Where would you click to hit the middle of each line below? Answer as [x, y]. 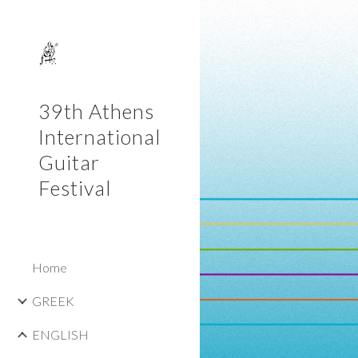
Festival [75, 188]
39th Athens [96, 111]
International [99, 137]
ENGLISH [60, 334]
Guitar [69, 162]
